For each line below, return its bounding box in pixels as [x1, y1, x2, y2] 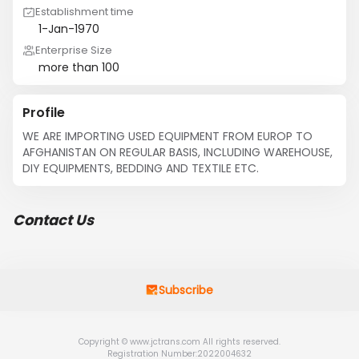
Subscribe [159, 282, 213, 298]
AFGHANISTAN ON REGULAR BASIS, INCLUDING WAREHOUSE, [22, 144, 333, 160]
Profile [22, 103, 65, 122]
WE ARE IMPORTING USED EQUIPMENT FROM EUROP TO [22, 128, 313, 144]
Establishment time [35, 4, 134, 19]
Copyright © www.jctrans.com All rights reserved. [79, 336, 280, 348]
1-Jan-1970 [38, 21, 99, 37]
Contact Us [13, 210, 94, 230]
